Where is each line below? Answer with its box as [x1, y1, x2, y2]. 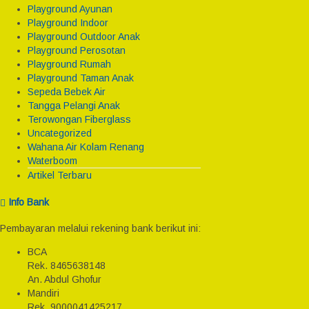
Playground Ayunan [28, 3, 112, 15]
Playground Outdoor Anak [28, 31, 140, 43]
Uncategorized [28, 128, 92, 139]
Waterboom [28, 155, 77, 167]
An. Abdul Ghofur [28, 274, 101, 286]
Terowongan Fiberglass [28, 114, 131, 126]
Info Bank [6, 196, 49, 208]
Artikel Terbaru [28, 170, 92, 181]
